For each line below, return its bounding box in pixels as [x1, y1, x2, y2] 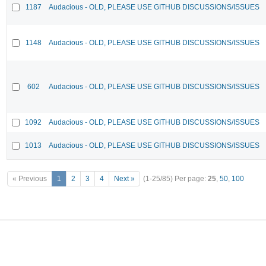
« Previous [12, 175, 47, 183]
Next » [114, 175, 135, 183]
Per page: [175, 175, 208, 183]
